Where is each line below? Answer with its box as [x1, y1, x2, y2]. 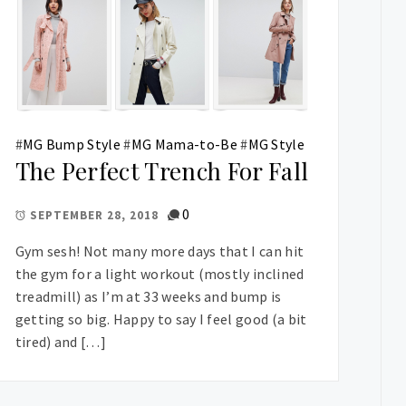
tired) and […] [14, 333, 107, 352]
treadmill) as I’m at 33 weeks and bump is [14, 287, 282, 306]
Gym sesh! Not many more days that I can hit [14, 242, 304, 261]
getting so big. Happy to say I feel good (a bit [14, 310, 307, 329]
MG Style [247, 135, 305, 154]
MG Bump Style [22, 135, 121, 154]
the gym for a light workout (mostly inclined [14, 265, 304, 284]
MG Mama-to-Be [130, 135, 237, 154]
